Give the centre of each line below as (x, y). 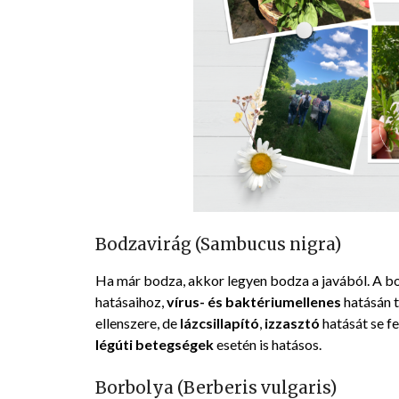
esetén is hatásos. (268, 345)
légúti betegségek (155, 345)
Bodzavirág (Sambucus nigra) (218, 245)
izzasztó (292, 323)
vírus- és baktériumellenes (254, 302)
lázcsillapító (220, 323)
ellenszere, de (138, 323)
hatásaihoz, (131, 302)
